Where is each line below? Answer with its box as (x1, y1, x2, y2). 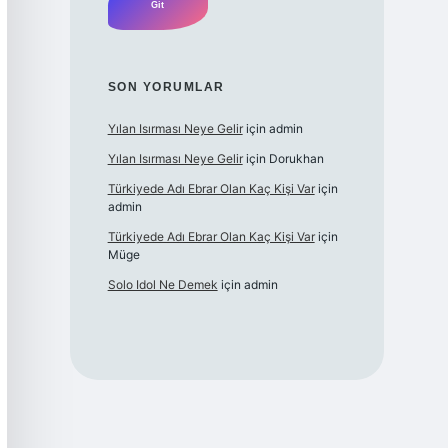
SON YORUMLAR (107, 80, 225, 95)
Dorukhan (268, 151, 324, 167)
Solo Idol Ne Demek (107, 277, 218, 293)
